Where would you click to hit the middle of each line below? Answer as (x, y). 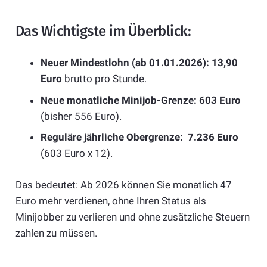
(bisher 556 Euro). (81, 116)
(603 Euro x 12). (77, 153)
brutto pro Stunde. (104, 79)
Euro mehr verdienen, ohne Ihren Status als (111, 201)
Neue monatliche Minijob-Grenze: (119, 100)
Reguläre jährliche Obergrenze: (112, 137)
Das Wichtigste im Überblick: (103, 31)
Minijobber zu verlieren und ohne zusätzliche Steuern (132, 217)
